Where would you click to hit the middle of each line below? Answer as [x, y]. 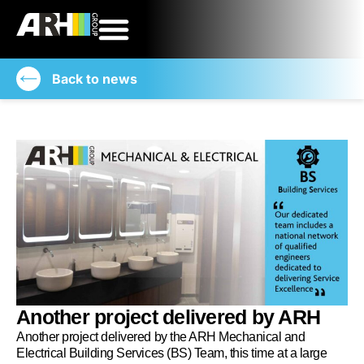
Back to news [94, 79]
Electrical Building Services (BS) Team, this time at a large [172, 353]
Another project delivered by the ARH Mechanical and [161, 337]
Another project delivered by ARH [168, 317]
